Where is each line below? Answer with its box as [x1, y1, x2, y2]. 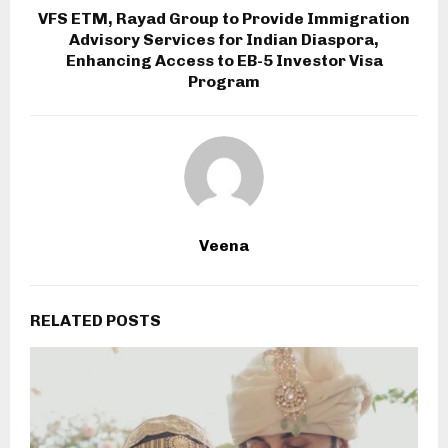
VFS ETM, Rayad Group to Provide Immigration [38, 9, 410, 29]
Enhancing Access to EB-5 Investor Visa [65, 51, 383, 71]
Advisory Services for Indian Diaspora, [69, 30, 379, 50]
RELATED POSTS [30, 311, 161, 331]
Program [188, 72, 260, 92]
